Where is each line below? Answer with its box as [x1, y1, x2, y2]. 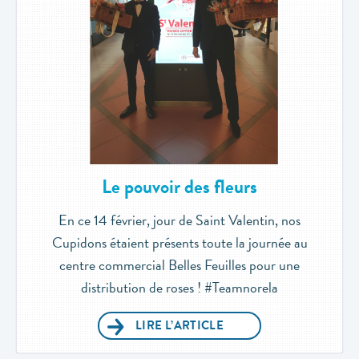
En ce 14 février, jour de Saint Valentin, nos [58, 208, 301, 231]
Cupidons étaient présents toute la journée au [51, 231, 308, 253]
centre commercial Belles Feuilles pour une [59, 253, 300, 276]
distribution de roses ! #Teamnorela [81, 276, 278, 298]
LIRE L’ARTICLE [135, 316, 224, 334]
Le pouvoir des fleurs [102, 171, 257, 201]
